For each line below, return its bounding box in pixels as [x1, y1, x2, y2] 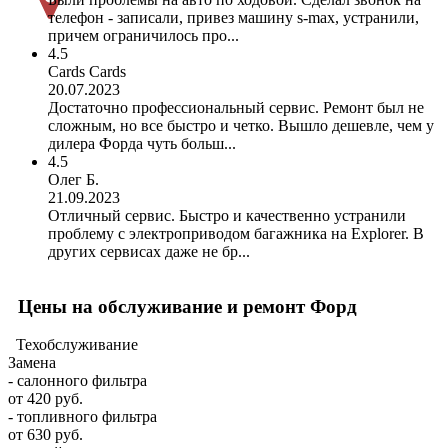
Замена [8, 354, 56, 372]
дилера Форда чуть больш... [48, 135, 236, 153]
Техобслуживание [16, 336, 138, 354]
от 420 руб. [8, 390, 83, 408]
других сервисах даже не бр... [48, 243, 250, 261]
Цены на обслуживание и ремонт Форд [18, 295, 357, 317]
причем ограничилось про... [48, 27, 239, 45]
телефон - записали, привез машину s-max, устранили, [48, 9, 419, 27]
